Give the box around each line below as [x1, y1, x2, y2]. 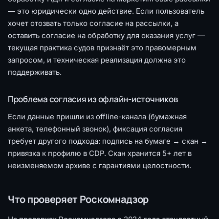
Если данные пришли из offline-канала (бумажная [8, 111, 187, 121]
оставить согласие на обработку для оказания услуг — [8, 30, 205, 40]
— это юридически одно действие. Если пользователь [8, 6, 204, 16]
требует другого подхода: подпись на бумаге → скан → [8, 136, 208, 146]
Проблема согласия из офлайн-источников [8, 93, 178, 105]
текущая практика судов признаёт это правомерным [8, 43, 197, 52]
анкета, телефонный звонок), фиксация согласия [8, 124, 182, 133]
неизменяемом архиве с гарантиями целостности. [8, 160, 191, 170]
